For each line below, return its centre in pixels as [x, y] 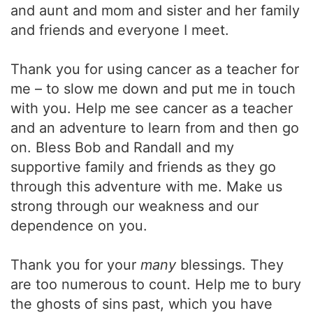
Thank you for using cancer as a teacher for [155, 69]
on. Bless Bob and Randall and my [122, 147]
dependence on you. [79, 226]
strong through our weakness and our [134, 206]
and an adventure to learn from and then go [155, 128]
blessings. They [230, 265]
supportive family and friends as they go [143, 167]
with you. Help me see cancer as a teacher [152, 108]
